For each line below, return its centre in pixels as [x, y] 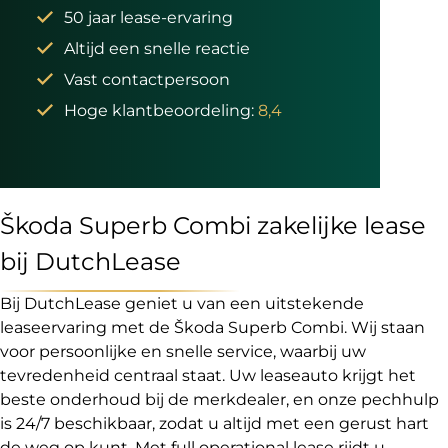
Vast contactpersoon [147, 79]
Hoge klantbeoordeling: [161, 110]
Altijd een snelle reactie [157, 48]
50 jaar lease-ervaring [148, 17]
